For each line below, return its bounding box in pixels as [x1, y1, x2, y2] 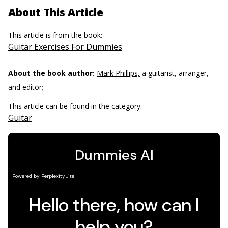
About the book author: [8, 68, 95, 78]
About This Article [8, 5, 103, 19]
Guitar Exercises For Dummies [8, 41, 122, 52]
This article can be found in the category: [8, 101, 144, 111]
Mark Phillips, [97, 68, 140, 78]
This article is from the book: [8, 30, 104, 40]
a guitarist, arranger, [140, 68, 209, 78]
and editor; [8, 81, 43, 92]
